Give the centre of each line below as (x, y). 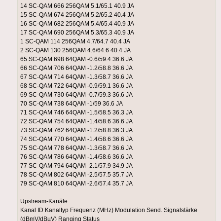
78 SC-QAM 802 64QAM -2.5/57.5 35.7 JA (76, 175)
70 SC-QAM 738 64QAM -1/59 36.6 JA (72, 104)
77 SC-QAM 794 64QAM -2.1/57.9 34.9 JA (76, 166)
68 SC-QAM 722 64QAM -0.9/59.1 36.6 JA (76, 86)
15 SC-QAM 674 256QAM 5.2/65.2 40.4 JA (77, 15)
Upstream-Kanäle (44, 202)
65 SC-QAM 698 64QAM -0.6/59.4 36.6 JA (76, 59)
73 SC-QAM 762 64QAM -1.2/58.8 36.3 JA (76, 130)
